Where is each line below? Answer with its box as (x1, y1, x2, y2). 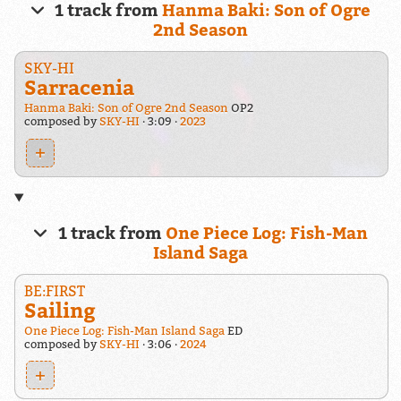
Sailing (23, 297, 96, 322)
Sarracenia (23, 74, 134, 99)
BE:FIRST (23, 281, 85, 300)
